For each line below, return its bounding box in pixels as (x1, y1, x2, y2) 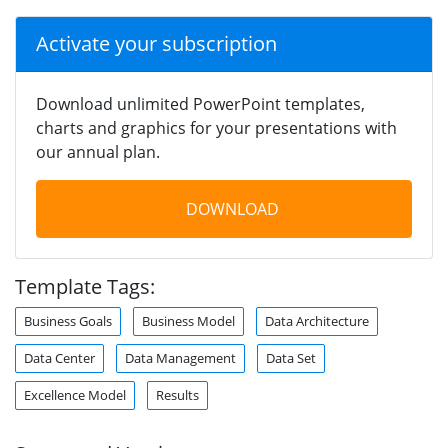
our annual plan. (36, 140, 160, 163)
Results (156, 385, 199, 404)
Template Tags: (15, 272, 155, 300)
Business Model (142, 311, 235, 330)
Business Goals (24, 311, 112, 330)
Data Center (24, 348, 95, 367)
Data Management (125, 348, 236, 367)
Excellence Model (24, 385, 126, 404)
